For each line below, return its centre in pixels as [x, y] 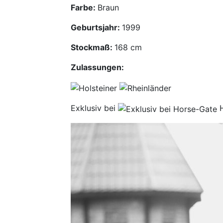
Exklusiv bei [94, 108]
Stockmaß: [93, 48]
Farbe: [84, 8]
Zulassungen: [97, 67]
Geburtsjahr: [96, 28]
